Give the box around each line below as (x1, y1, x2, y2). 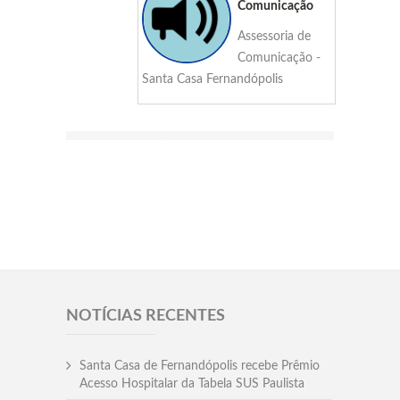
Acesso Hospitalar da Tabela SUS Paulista (79, 377, 304, 390)
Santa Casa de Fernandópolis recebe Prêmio (79, 359, 320, 372)
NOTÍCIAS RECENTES (66, 307, 225, 324)
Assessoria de (237, 29, 311, 43)
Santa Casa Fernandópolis (142, 72, 284, 86)
